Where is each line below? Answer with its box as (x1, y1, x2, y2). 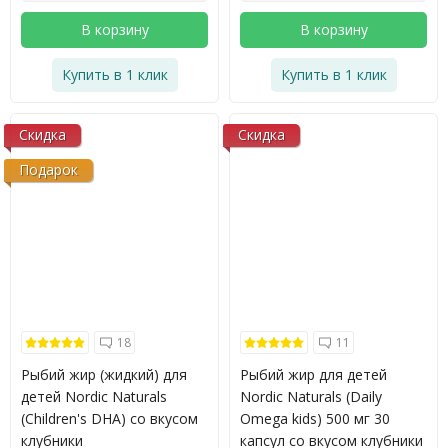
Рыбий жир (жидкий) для (21, 365, 187, 384)
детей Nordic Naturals (21, 387, 167, 406)
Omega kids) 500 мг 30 (240, 409, 390, 428)
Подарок (19, 160, 78, 179)
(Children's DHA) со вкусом (21, 409, 198, 428)
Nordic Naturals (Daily (240, 387, 382, 406)
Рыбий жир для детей (240, 365, 387, 384)
